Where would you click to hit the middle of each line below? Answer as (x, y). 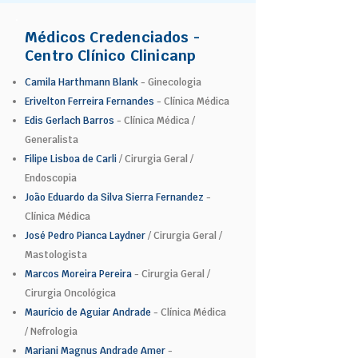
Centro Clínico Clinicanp (111, 55)
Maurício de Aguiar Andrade (88, 312)
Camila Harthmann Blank (82, 82)
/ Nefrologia (51, 331)
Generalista (52, 139)
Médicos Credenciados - (112, 37)
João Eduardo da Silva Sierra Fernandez (114, 197)
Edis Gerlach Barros (70, 120)
